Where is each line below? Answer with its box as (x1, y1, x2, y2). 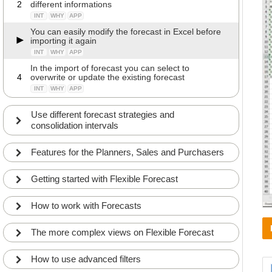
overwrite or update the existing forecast (30, 72, 185, 82)
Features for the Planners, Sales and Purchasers (31, 147, 224, 157)
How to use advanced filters (31, 254, 141, 264)
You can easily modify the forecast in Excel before (30, 27, 221, 36)
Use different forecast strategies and (31, 109, 174, 120)
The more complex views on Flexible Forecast (31, 227, 214, 237)
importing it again (30, 36, 97, 46)
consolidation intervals (31, 120, 118, 131)
